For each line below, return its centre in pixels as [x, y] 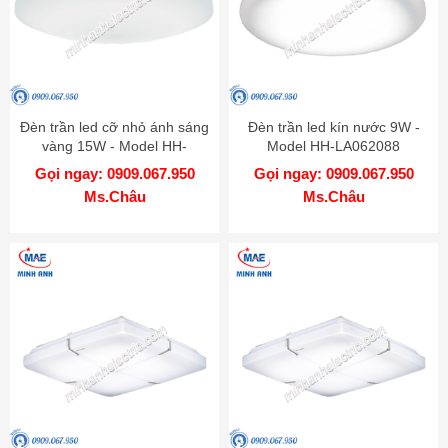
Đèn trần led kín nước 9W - [333, 126]
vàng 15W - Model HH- [114, 145]
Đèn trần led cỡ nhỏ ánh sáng [114, 126]
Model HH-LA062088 [333, 145]
